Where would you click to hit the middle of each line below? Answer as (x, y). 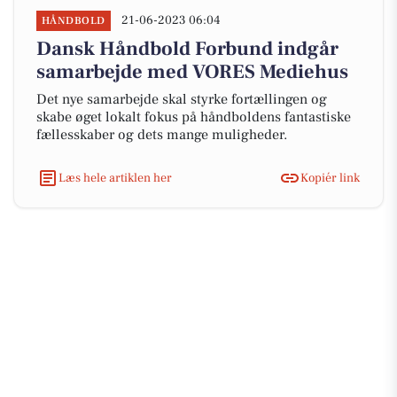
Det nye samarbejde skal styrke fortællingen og (182, 99)
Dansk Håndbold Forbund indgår (187, 49)
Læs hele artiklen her (115, 178)
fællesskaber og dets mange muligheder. (162, 135)
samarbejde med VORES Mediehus (192, 72)
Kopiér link (330, 178)
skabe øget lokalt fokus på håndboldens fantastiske (194, 117)
